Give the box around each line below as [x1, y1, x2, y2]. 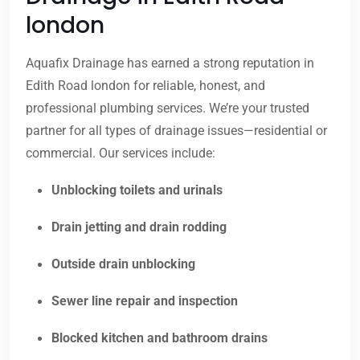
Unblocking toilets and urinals [51, 182, 223, 198]
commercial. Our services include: [26, 145, 215, 162]
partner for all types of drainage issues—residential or [26, 123, 327, 139]
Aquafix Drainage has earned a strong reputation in [26, 55, 314, 72]
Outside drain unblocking [51, 256, 195, 272]
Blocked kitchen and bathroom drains [51, 330, 268, 346]
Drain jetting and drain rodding [51, 219, 227, 235]
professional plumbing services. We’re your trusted [26, 100, 309, 117]
